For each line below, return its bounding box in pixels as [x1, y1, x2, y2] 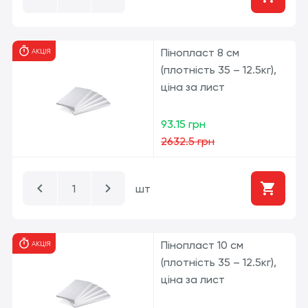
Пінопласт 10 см [161, 239, 243, 252]
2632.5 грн [161, 135, 214, 148]
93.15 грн [161, 118, 206, 131]
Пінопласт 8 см [161, 46, 239, 59]
